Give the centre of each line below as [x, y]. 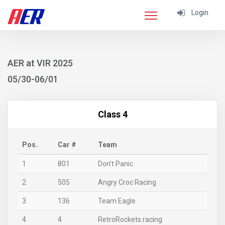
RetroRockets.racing [130, 219]
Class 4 [113, 114]
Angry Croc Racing [127, 182]
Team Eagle [117, 201]
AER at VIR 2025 [40, 63]
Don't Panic [116, 164]
